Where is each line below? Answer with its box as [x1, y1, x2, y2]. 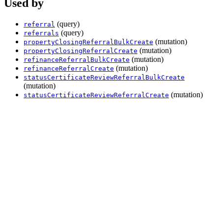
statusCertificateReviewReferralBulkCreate [24, 73, 185, 81]
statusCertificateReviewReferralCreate [24, 91, 169, 99]
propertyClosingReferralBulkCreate [24, 38, 153, 46]
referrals [24, 29, 59, 37]
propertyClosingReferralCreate [24, 47, 137, 55]
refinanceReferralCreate [24, 64, 114, 72]
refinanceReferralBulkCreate [24, 55, 130, 63]
